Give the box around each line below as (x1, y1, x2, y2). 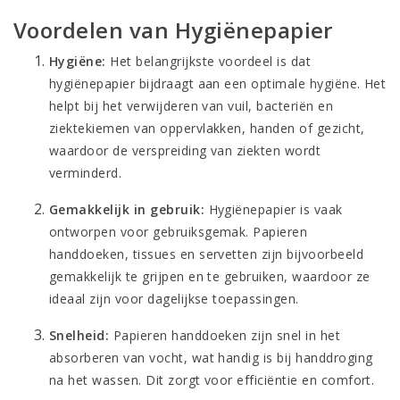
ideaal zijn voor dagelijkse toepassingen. (49, 290, 299, 307)
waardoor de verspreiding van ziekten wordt (49, 142, 321, 159)
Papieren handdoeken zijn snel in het (109, 327, 341, 344)
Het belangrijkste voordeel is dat (105, 53, 312, 70)
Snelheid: (49, 327, 110, 344)
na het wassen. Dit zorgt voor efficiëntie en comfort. (49, 371, 375, 388)
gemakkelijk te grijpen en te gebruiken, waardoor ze (49, 268, 371, 285)
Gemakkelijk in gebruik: (49, 201, 205, 218)
